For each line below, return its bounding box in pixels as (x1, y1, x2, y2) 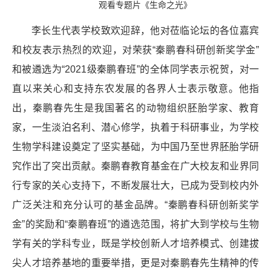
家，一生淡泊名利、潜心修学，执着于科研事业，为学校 (12, 122, 259, 132)
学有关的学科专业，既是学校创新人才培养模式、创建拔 (12, 238, 259, 249)
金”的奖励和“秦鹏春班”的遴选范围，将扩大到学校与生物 (12, 218, 259, 229)
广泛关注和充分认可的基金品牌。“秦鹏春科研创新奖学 (12, 199, 259, 210)
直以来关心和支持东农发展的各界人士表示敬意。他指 (12, 83, 259, 94)
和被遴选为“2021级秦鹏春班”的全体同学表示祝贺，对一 (12, 64, 259, 74)
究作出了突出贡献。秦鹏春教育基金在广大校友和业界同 (12, 160, 259, 171)
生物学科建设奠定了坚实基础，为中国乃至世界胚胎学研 (12, 141, 259, 152)
